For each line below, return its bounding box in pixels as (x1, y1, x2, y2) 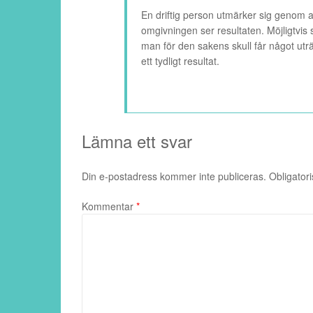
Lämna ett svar (82, 129, 192, 154)
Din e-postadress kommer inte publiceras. (82, 169, 266, 184)
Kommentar (82, 199, 136, 214)
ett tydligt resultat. (141, 54, 219, 68)
